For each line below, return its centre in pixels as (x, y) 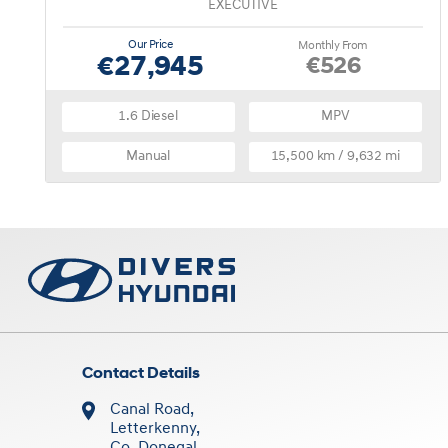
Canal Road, (152, 409)
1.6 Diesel (148, 116)
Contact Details (141, 373)
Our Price (150, 44)
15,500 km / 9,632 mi (335, 156)
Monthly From (333, 45)
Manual (148, 156)
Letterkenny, (155, 428)
